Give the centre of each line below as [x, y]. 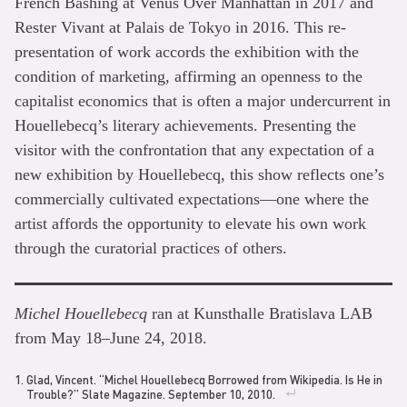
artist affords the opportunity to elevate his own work [190, 223]
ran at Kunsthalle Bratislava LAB [260, 313]
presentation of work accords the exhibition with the [187, 52]
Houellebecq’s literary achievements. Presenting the [185, 125]
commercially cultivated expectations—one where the [192, 199]
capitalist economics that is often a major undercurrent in [203, 101]
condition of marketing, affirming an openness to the [189, 76]
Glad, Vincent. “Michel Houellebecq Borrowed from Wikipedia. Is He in [204, 379]
